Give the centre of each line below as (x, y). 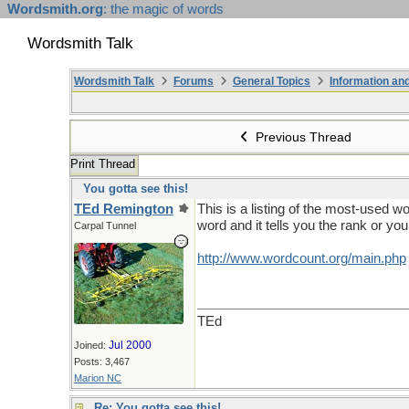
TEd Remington (124, 209)
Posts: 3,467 (102, 361)
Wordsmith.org (55, 9)
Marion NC (98, 378)
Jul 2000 (130, 345)
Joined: (91, 345)
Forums (194, 81)
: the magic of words (163, 9)
